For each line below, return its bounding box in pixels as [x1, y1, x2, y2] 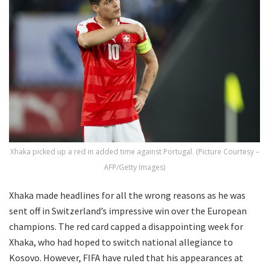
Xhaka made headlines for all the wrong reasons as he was [9, 189, 246, 202]
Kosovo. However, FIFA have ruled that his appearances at [9, 252, 243, 264]
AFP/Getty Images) [104, 162, 165, 173]
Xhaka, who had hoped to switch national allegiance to [9, 236, 233, 249]
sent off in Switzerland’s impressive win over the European [9, 205, 247, 217]
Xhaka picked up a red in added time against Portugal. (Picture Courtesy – [10, 147, 259, 157]
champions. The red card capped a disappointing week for [9, 220, 243, 233]
